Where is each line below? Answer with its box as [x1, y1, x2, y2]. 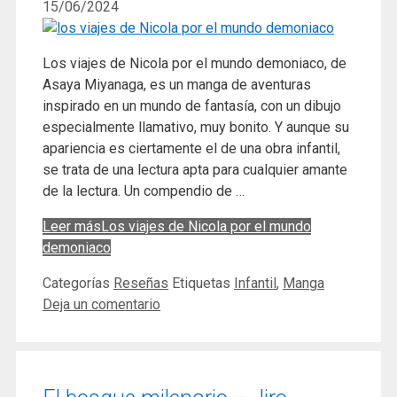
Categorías [43, 274, 113, 292]
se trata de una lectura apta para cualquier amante [43, 160, 347, 178]
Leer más [43, 217, 101, 235]
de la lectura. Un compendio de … [43, 182, 245, 199]
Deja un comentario [43, 295, 160, 313]
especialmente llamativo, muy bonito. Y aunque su [43, 118, 349, 136]
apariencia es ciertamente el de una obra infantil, [43, 139, 340, 157]
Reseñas [113, 274, 168, 292]
